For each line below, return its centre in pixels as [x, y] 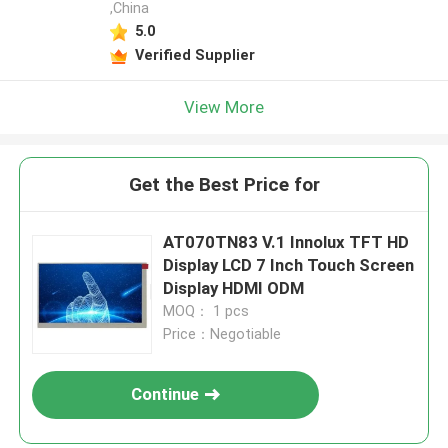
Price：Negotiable [222, 334]
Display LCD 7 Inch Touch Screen [289, 265]
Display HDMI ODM [234, 288]
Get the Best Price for [224, 185]
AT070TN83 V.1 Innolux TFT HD [286, 242]
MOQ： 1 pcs [206, 311]
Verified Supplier [194, 54]
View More [224, 106]
